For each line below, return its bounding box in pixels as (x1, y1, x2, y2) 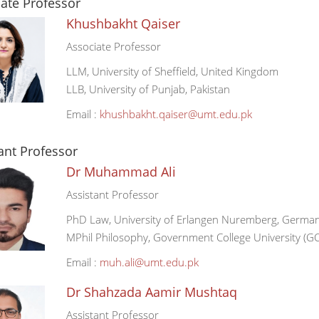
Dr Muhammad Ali (66, 163, 176, 180)
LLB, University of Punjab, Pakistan (66, 82, 230, 96)
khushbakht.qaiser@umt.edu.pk (99, 107, 252, 121)
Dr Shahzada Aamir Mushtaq (66, 283, 237, 300)
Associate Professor (66, 39, 161, 53)
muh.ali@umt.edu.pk (99, 255, 199, 269)
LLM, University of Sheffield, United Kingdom (66, 64, 278, 78)
